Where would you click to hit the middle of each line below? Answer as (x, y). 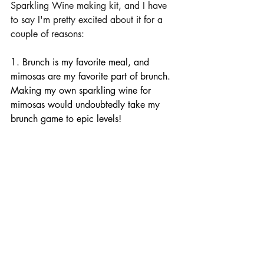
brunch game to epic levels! (66, 118)
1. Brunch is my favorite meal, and (81, 62)
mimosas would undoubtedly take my (87, 104)
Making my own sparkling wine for (82, 90)
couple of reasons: (47, 34)
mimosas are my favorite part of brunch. (92, 76)
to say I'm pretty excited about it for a (88, 19)
